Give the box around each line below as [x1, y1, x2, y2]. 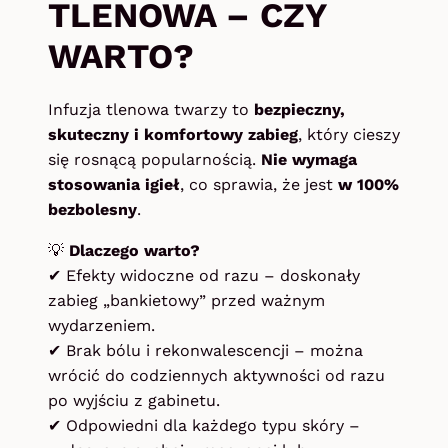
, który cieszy [298, 125, 400, 145]
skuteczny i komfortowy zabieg [48, 125, 298, 145]
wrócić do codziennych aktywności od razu [48, 366, 385, 386]
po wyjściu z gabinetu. [48, 391, 220, 411]
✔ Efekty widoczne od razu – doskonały [48, 266, 360, 286]
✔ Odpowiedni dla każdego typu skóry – [48, 416, 360, 436]
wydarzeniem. [48, 316, 155, 336]
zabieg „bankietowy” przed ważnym [48, 291, 325, 311]
